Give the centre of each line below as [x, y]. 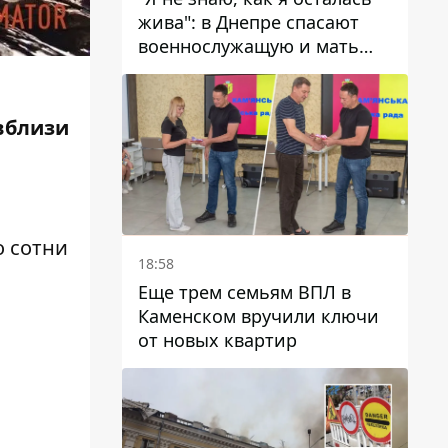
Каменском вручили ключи [258, 315]
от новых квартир [217, 339]
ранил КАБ [184, 93]
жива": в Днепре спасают [248, 21]
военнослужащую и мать [248, 45]
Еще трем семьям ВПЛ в [244, 291]
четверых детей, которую [251, 69]
